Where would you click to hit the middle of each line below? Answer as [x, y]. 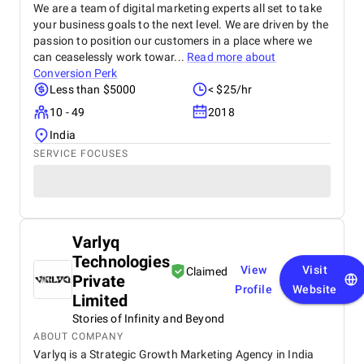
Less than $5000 [93, 89]
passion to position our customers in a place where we [173, 41]
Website [315, 289]
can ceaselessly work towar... [110, 57]
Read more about [232, 57]
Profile [253, 289]
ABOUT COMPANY [78, 336]
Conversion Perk [76, 73]
